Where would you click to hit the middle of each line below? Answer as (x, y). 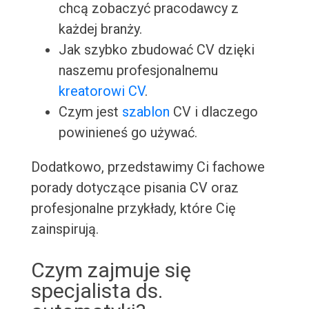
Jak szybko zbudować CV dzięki (156, 50)
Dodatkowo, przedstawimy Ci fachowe (148, 167)
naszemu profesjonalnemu (138, 71)
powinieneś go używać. (128, 133)
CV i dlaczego (213, 112)
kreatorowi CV (101, 91)
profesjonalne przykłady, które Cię (133, 209)
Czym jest (90, 112)
